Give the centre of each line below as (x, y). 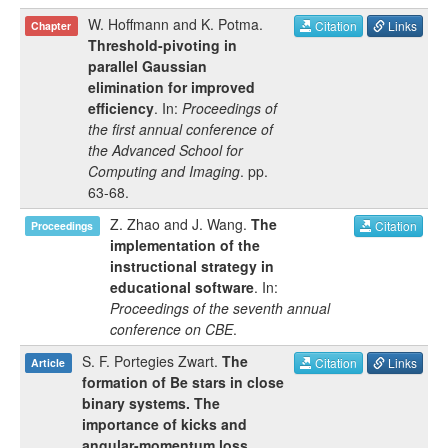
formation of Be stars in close (183, 382)
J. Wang (217, 224)
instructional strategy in (192, 266)
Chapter (51, 25)
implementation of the (185, 245)
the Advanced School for (165, 150)
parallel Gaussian (147, 66)
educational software (182, 287)
